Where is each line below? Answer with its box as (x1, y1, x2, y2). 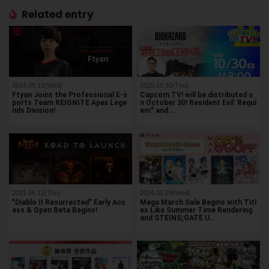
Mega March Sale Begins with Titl (140, 198, 257, 207)
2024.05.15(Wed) (12, 81, 62, 89)
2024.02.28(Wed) (140, 189, 191, 196)
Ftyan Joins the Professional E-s (12, 90, 127, 99)
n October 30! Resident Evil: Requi (140, 98, 257, 107)
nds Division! (12, 106, 55, 115)
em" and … (140, 106, 176, 115)
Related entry (21, 7, 94, 22)
